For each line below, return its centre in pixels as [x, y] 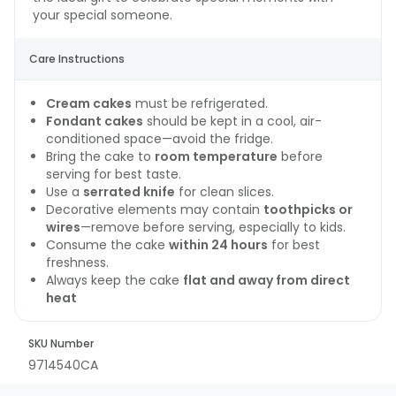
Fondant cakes [95, 121]
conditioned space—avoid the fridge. [160, 138]
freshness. [77, 262]
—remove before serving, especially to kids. [213, 227]
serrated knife [129, 191]
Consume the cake [107, 244]
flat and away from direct [267, 280]
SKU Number [61, 343]
